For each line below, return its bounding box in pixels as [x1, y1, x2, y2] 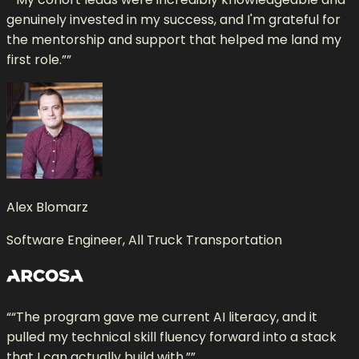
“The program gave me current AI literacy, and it [11, 307, 317, 326]
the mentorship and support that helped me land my [6, 30, 341, 49]
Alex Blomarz [6, 197, 88, 216]
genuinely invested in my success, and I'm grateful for [6, 10, 341, 29]
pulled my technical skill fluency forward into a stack [6, 327, 337, 346]
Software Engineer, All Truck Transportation [6, 230, 282, 249]
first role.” [6, 50, 67, 69]
